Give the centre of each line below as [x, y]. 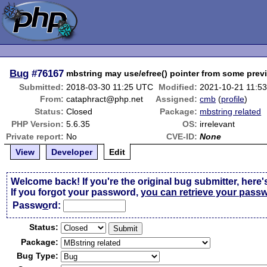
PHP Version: [38, 124]
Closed [80, 111]
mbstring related [231, 111]
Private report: [35, 136]
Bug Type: [38, 256]
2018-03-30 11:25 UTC [110, 87]
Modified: [178, 87]
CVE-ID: [182, 136]
